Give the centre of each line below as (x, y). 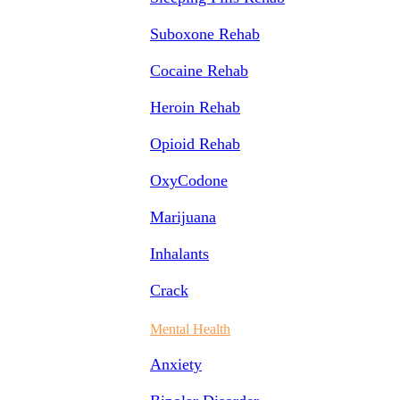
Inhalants (179, 254)
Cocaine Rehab (199, 71)
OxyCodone (189, 180)
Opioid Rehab (195, 144)
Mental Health (190, 329)
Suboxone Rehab (205, 34)
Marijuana (183, 217)
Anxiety (176, 364)
